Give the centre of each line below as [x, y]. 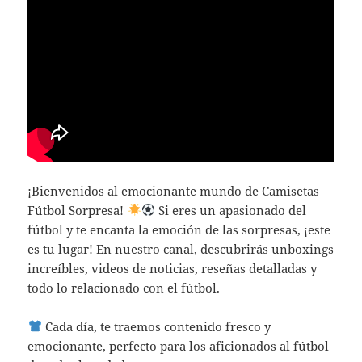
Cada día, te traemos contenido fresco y [156, 326]
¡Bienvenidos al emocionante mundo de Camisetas [174, 190]
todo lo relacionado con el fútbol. [124, 287]
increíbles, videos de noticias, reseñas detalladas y [173, 268]
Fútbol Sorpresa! [78, 210]
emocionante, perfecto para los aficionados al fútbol [179, 345]
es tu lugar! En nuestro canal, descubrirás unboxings [181, 248]
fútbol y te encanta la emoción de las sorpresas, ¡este [179, 229]
